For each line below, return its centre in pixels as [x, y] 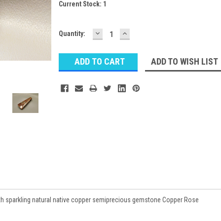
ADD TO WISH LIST [184, 61]
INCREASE [141, 33]
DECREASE [115, 33]
